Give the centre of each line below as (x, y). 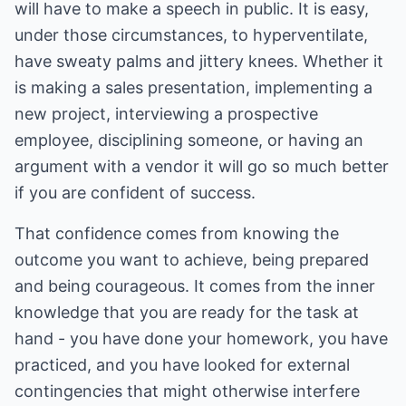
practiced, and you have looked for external (182, 365)
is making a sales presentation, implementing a (193, 87)
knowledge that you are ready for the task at (187, 312)
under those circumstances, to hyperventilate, (191, 35)
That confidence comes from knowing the (177, 233)
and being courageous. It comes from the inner (195, 286)
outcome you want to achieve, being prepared (192, 260)
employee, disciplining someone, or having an (189, 140)
